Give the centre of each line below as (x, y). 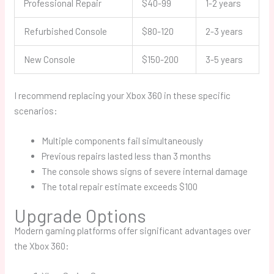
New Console (50, 60)
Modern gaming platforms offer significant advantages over (133, 231)
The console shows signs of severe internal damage (145, 171)
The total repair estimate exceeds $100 (120, 186)
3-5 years (224, 60)
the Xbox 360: (42, 246)
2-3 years (224, 31)
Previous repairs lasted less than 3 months (127, 156)
